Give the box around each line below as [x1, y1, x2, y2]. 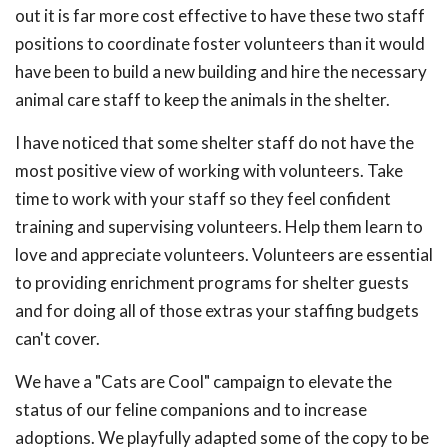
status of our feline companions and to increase [15, 399, 367, 420]
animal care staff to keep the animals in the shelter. [15, 89, 390, 110]
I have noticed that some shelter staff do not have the [15, 132, 414, 153]
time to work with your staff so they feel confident [15, 188, 391, 209]
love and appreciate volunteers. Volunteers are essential [15, 244, 433, 265]
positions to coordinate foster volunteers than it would [15, 33, 425, 54]
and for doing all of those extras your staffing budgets [15, 300, 419, 321]
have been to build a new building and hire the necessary [15, 61, 427, 82]
